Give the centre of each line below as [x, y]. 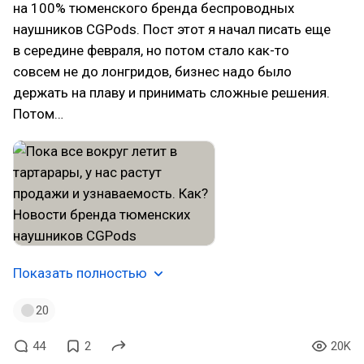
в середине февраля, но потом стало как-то [151, 50]
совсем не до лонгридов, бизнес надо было [152, 71]
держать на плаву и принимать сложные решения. [171, 93]
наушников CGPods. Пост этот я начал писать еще [172, 29]
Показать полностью [80, 273]
